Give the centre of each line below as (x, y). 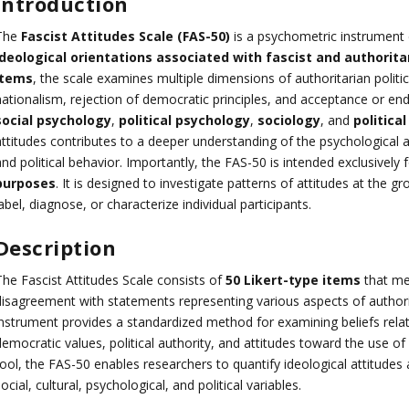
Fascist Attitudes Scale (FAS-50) (125, 36)
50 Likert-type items (293, 280)
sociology (288, 120)
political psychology (184, 120)
